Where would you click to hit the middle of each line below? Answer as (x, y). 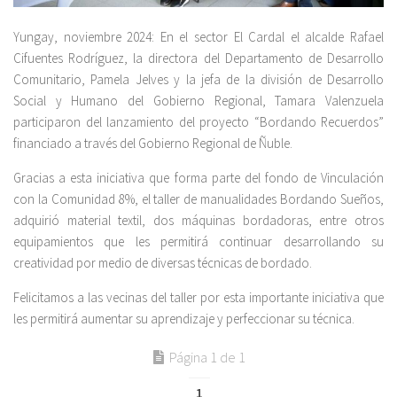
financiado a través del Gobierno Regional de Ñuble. (153, 144)
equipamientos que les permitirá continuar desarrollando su (198, 242)
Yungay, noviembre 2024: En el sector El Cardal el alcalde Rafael (198, 37)
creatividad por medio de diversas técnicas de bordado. (163, 263)
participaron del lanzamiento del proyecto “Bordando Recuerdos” (198, 122)
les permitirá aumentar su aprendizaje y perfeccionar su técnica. (184, 319)
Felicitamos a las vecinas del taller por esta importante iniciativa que (198, 298)
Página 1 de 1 (207, 358)
